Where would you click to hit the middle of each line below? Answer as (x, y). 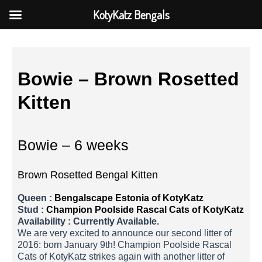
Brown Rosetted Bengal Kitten (88, 175)
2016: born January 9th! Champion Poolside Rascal (125, 245)
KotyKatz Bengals (131, 15)
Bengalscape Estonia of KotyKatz (129, 198)
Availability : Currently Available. (88, 221)
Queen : (36, 198)
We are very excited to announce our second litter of (125, 233)
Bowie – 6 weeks (73, 145)
